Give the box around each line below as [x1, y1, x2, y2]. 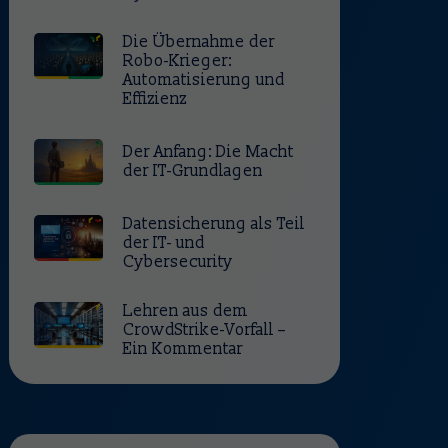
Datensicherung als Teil [123, 214, 306, 235]
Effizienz [123, 89, 188, 109]
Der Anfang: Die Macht [123, 142, 295, 163]
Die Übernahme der [123, 32, 276, 52]
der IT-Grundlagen [123, 161, 264, 182]
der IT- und [123, 233, 206, 254]
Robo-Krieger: [123, 51, 233, 71]
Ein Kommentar [123, 339, 244, 360]
